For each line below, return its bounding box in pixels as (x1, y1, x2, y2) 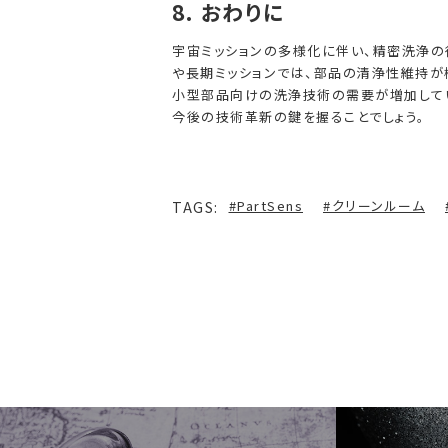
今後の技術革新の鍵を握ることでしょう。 (172, 107, 426, 126)
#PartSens (228, 196, 303, 215)
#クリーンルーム (323, 196, 425, 215)
